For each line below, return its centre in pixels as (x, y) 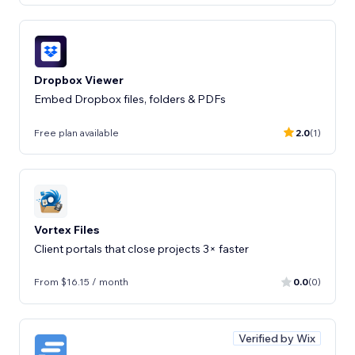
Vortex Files (67, 229)
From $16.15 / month (81, 282)
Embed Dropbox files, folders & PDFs (130, 99)
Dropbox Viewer (79, 80)
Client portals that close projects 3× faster (141, 248)
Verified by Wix (277, 338)
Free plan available (76, 132)
